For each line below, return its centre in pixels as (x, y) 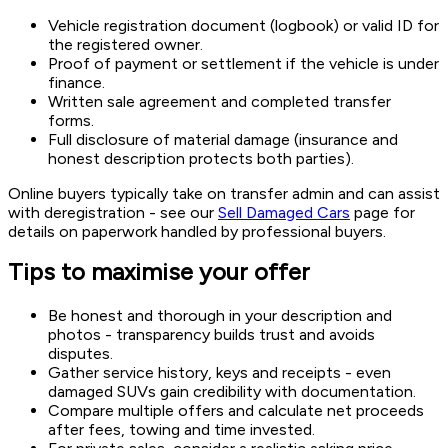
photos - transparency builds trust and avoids (211, 335)
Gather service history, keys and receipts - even (219, 373)
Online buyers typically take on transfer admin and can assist (224, 194)
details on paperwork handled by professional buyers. (197, 232)
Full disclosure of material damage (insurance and (223, 140)
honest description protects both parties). (201, 159)
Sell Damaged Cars (284, 213)
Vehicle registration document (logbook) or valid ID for (243, 26)
